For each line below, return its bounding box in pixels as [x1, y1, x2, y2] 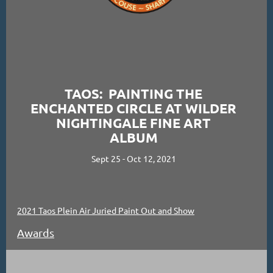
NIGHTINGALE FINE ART [56, 114, 211, 131]
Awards [17, 225, 54, 239]
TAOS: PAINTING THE [65, 85, 202, 102]
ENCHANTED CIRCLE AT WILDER [30, 99, 236, 116]
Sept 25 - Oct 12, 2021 [91, 153, 176, 165]
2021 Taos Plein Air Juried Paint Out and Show [17, 204, 194, 216]
